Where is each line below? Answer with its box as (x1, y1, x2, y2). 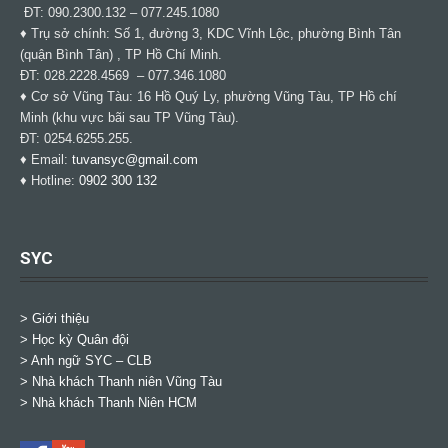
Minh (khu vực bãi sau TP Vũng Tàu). (20, 109, 239, 125)
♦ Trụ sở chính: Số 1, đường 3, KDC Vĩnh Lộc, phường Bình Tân (20, 25, 401, 41)
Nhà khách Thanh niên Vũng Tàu (32, 373, 222, 389)
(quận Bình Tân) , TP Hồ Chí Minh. (20, 46, 222, 62)
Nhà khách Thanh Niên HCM (32, 394, 197, 410)
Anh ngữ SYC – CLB (31, 352, 152, 368)
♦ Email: (20, 151, 72, 167)
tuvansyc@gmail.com (72, 151, 198, 167)
